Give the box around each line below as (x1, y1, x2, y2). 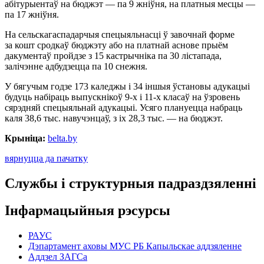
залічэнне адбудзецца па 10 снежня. (5, 61, 147, 71)
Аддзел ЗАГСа (28, 252, 87, 262)
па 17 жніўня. (5, 9, 59, 19)
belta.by (48, 133, 77, 143)
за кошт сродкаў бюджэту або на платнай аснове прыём (5, 39, 228, 50)
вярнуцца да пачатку (5, 153, 88, 163)
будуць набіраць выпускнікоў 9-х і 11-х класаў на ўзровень (5, 91, 240, 102)
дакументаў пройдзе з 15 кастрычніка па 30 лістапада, (5, 50, 222, 61)
